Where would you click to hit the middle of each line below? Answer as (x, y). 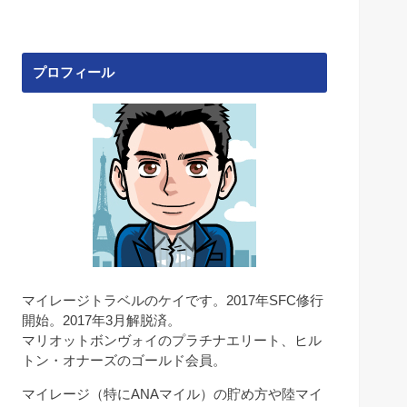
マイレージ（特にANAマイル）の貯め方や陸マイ (172, 395)
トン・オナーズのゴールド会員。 (124, 361)
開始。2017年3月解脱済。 (101, 321)
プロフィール (73, 73)
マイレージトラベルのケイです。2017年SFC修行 (173, 301)
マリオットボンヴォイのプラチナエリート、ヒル (172, 341)
